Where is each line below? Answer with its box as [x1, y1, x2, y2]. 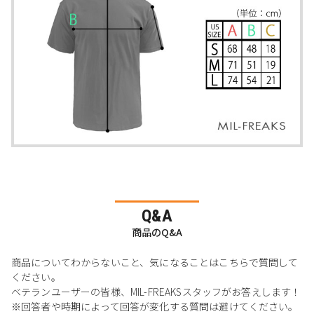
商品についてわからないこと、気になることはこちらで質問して [11, 255, 299, 270]
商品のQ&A [131, 225, 183, 240]
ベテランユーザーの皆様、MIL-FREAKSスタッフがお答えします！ [11, 285, 301, 299]
